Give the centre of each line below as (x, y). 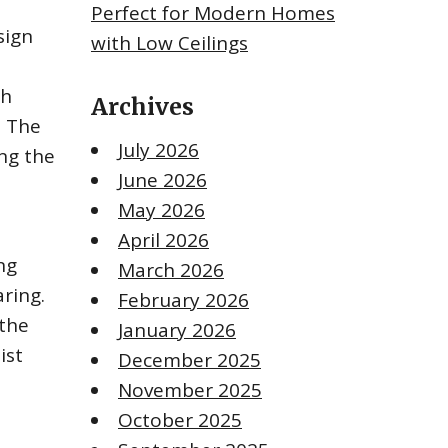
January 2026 (177, 330)
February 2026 (183, 300)
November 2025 (190, 390)
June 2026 (162, 180)
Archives (142, 107)
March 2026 (171, 270)
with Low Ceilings (169, 43)
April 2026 (163, 240)
